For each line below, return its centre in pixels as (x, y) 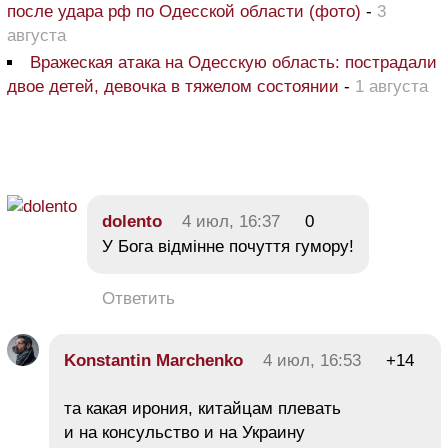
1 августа (391, 87)
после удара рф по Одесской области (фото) (184, 12)
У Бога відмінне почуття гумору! (228, 247)
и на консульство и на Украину (184, 433)
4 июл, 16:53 (312, 361)
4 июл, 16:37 (231, 222)
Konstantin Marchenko (153, 361)
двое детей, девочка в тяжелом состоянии (175, 87)
